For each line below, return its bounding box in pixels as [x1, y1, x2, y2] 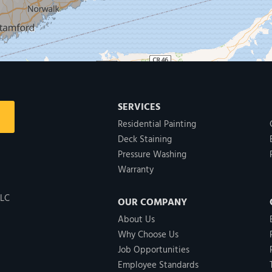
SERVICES [118, 100, 160, 115]
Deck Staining [118, 132, 172, 147]
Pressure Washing [118, 148, 186, 162]
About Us [118, 212, 155, 227]
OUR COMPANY [118, 195, 187, 211]
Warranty [118, 163, 154, 177]
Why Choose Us [118, 228, 178, 242]
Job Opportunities [118, 243, 189, 257]
